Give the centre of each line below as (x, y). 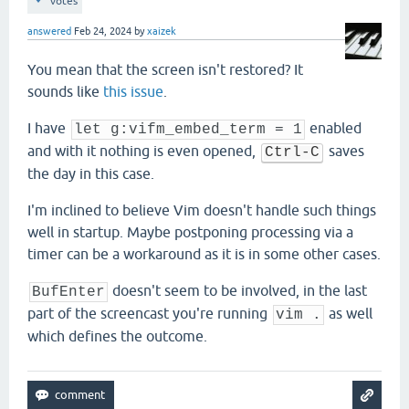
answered (49, 31)
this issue (133, 91)
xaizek (162, 31)
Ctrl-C (292, 152)
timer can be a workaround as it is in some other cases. (204, 253)
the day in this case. (91, 173)
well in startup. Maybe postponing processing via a (190, 231)
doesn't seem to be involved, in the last (238, 290)
